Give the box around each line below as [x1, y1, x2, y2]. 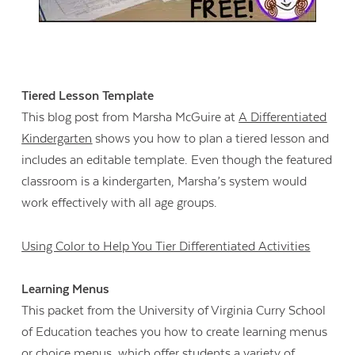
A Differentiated [239, 110, 327, 125]
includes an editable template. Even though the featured [21, 153, 333, 168]
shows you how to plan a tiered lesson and [92, 132, 330, 147]
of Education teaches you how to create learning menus [21, 324, 328, 339]
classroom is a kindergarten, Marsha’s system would [21, 174, 307, 189]
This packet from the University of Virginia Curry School [21, 303, 326, 318]
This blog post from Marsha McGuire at [21, 110, 239, 125]
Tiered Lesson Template [21, 89, 155, 104]
